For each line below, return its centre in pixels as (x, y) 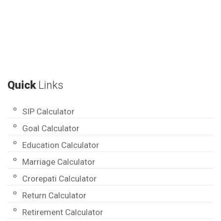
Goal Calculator (51, 129)
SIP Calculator (48, 112)
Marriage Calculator (59, 162)
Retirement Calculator (63, 212)
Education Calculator (61, 145)
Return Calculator (54, 196)
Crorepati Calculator (59, 179)
